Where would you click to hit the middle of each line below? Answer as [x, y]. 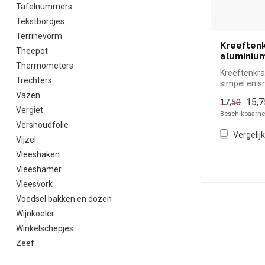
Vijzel [26, 140]
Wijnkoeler [35, 214]
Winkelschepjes [45, 228]
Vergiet [30, 110]
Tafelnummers [44, 7]
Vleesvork [34, 184]
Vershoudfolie [42, 125]
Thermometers [45, 66]
